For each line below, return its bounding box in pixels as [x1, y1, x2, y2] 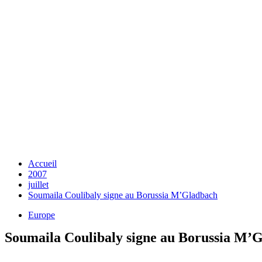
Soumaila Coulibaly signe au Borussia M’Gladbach [28, 190, 218, 200]
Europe [28, 210, 55, 220]
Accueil [28, 158, 57, 168]
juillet [28, 180, 49, 189]
